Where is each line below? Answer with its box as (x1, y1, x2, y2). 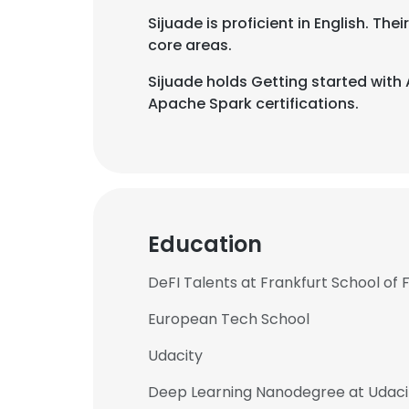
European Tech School (148, 309, 309, 330)
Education (148, 229, 262, 259)
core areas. (148, 35, 232, 56)
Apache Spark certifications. (148, 93, 359, 114)
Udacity (148, 345, 203, 366)
